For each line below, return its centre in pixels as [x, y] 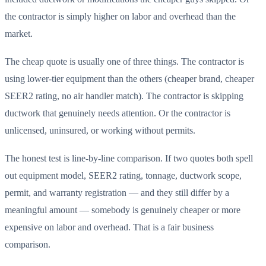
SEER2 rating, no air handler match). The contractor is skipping [124, 96]
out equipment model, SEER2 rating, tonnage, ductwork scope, [123, 176]
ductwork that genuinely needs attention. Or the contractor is [118, 113]
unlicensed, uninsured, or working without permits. [100, 130]
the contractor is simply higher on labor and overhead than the [120, 16]
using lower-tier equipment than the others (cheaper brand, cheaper [129, 78]
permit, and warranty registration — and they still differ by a [117, 193]
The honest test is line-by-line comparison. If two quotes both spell [129, 159]
